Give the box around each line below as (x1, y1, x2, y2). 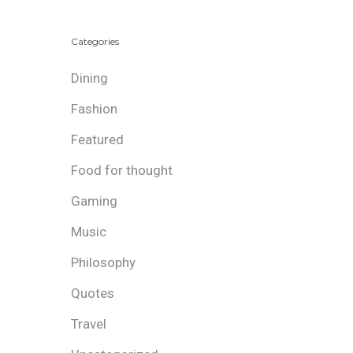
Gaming (71, 193, 117, 210)
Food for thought (71, 162, 173, 179)
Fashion (71, 101, 117, 117)
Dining (71, 70, 108, 87)
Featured (71, 132, 124, 148)
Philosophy (71, 255, 136, 271)
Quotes (71, 285, 114, 302)
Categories (71, 35, 119, 48)
